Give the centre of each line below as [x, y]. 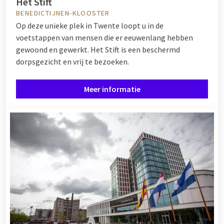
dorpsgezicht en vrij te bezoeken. [72, 62]
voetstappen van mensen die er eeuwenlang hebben [104, 38]
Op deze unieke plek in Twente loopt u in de [90, 26]
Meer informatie [112, 89]
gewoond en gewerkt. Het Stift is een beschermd [98, 50]
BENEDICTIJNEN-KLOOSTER [63, 13]
